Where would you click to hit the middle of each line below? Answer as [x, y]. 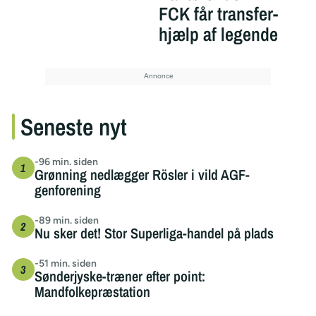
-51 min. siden [65, 263]
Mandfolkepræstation [92, 291]
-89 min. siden [66, 220]
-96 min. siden [66, 162]
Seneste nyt [73, 126]
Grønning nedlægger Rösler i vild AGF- [142, 174]
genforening [67, 190]
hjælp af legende [218, 34]
